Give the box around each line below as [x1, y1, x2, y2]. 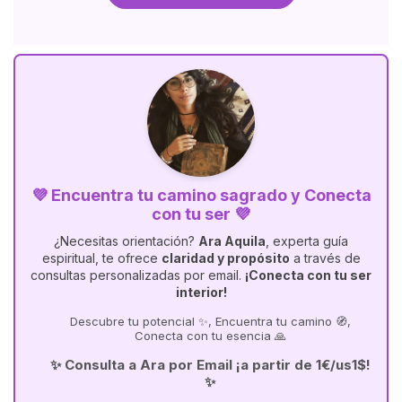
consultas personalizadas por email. [31, 267, 245, 283]
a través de [289, 249, 361, 266]
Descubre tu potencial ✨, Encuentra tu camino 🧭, [69, 313, 351, 328]
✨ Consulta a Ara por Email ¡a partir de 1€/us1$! [49, 355, 371, 373]
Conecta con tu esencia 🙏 [134, 328, 286, 343]
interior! [175, 284, 227, 300]
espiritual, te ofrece [41, 249, 162, 266]
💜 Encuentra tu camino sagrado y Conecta [31, 185, 371, 205]
